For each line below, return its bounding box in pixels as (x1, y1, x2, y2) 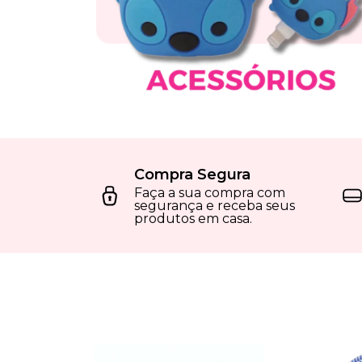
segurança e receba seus (134, 197, 295, 213)
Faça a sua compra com (134, 184, 285, 200)
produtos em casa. (134, 210, 252, 226)
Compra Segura (134, 165, 250, 183)
